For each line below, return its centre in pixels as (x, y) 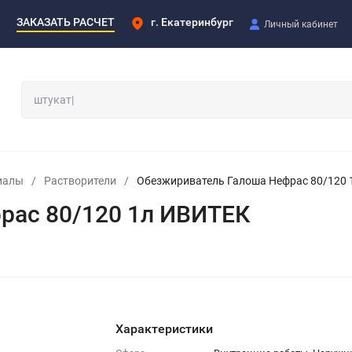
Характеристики (164, 328)
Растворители (80, 180)
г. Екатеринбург (192, 22)
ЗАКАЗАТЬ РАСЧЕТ (66, 22)
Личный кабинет (301, 24)
